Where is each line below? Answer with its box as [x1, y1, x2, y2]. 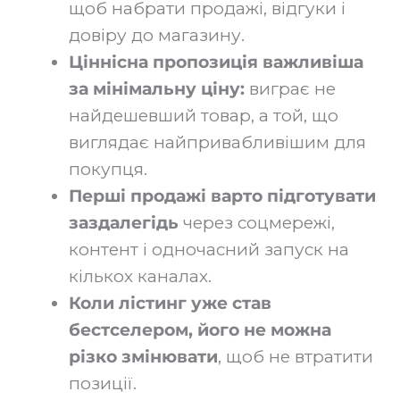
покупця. [69, 159, 147, 179]
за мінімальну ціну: [69, 79, 245, 99]
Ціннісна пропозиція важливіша [69, 52, 363, 72]
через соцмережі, [179, 212, 335, 233]
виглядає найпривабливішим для [69, 132, 366, 153]
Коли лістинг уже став [69, 293, 271, 313]
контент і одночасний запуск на [69, 239, 349, 260]
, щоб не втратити [218, 346, 373, 367]
